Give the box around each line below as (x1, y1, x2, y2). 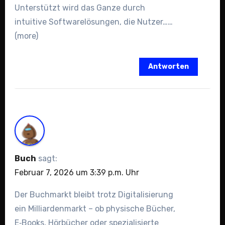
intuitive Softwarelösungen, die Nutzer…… (14, 17, 173, 27)
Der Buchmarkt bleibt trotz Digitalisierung (14, 189, 173, 199)
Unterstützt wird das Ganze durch (14, 3, 145, 13)
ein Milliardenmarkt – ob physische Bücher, (14, 203, 175, 213)
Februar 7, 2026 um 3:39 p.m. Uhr (14, 167, 139, 177)
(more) (14, 31, 38, 41)
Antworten (148, 62, 189, 71)
